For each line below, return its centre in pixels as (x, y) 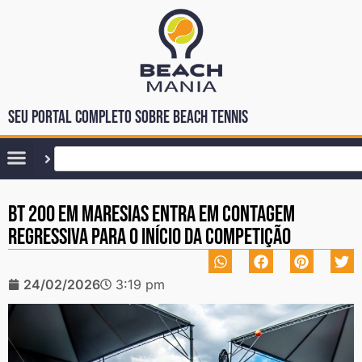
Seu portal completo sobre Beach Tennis (128, 117)
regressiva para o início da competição (149, 237)
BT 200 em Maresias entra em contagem (152, 214)
